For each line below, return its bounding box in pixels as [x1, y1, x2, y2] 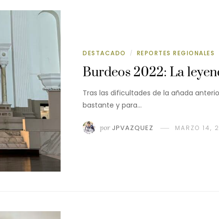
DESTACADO [83, 48, 126, 57]
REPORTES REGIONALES [136, 48, 215, 57]
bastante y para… [83, 100, 142, 110]
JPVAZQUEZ [112, 123, 153, 132]
